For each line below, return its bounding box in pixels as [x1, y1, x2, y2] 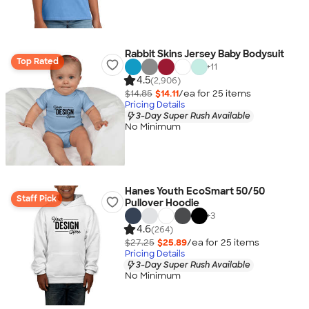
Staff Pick [17, 193, 57, 204]
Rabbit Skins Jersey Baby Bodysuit [124, 48, 284, 60]
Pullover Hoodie [124, 197, 199, 209]
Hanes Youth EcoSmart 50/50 [124, 185, 265, 197]
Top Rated [17, 56, 59, 67]
